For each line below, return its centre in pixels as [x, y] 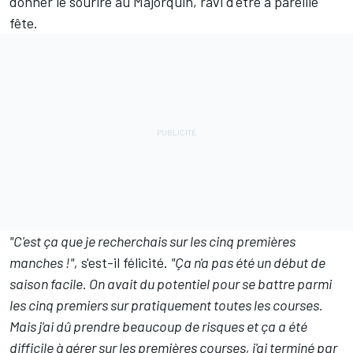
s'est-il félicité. [124, 263]
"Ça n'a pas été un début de [248, 263]
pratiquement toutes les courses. [227, 305]
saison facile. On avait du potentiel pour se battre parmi [171, 284]
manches [36, 263]
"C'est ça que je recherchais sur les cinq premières [152, 242]
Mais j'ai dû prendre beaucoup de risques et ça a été [158, 327]
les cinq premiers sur [70, 305]
